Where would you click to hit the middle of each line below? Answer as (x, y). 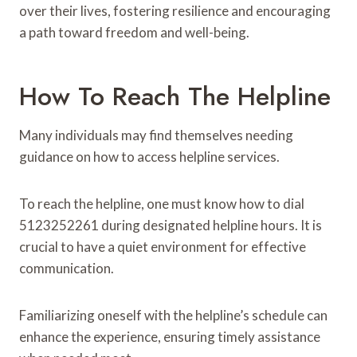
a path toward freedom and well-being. (134, 32)
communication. (67, 268)
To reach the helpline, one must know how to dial (162, 203)
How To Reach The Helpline (175, 96)
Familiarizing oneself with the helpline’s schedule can (173, 315)
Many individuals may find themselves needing (156, 135)
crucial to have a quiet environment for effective (163, 246)
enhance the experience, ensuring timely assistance (170, 336)
